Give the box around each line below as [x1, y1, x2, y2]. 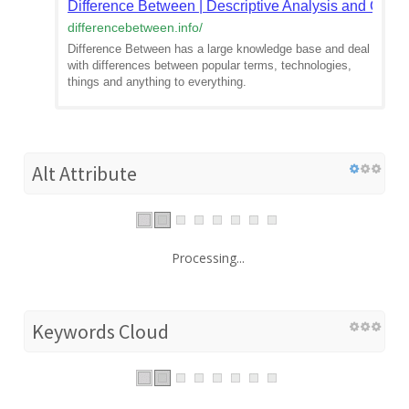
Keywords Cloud [32, 318, 169, 344]
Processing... [172, 248, 245, 267]
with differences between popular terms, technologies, [68, 58, 351, 72]
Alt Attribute [32, 160, 137, 186]
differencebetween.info [68, 19, 199, 35]
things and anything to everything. [68, 74, 246, 89]
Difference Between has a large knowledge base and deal [68, 41, 370, 56]
